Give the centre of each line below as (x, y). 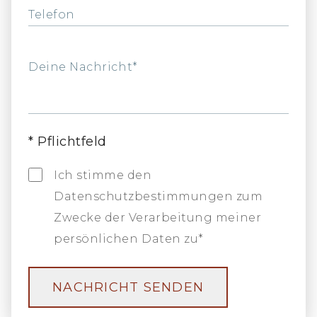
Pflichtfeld (73, 142)
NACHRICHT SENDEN (128, 288)
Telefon (52, 15)
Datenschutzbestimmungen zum (158, 197)
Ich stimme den (103, 175)
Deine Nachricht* (83, 67)
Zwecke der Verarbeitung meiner (158, 218)
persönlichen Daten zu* (129, 239)
